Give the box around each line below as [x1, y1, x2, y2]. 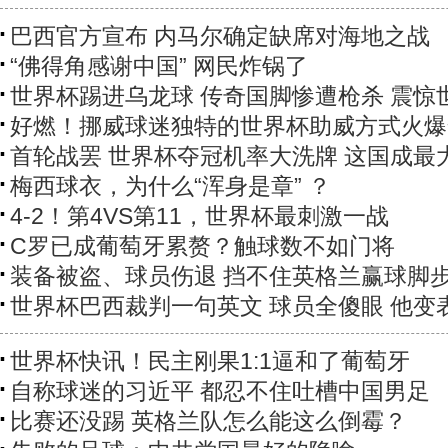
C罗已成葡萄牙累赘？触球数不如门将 [10, 233, 395, 260]
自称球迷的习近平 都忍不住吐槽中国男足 [10, 378, 430, 405]
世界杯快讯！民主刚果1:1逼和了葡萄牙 [10, 348, 410, 375]
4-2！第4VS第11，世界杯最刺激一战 [10, 203, 389, 230]
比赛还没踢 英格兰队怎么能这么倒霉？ [10, 408, 407, 435]
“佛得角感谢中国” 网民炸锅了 [10, 53, 308, 80]
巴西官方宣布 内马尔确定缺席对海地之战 [10, 23, 430, 50]
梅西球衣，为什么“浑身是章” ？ [10, 173, 331, 200]
